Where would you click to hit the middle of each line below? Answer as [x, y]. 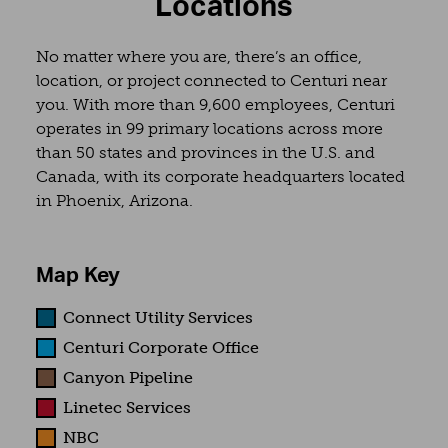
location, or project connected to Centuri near [211, 81]
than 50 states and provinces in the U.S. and [205, 153]
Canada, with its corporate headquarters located [220, 177]
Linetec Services [127, 408]
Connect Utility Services [158, 318]
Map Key [78, 276]
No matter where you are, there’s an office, [199, 57]
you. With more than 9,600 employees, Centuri [215, 105]
